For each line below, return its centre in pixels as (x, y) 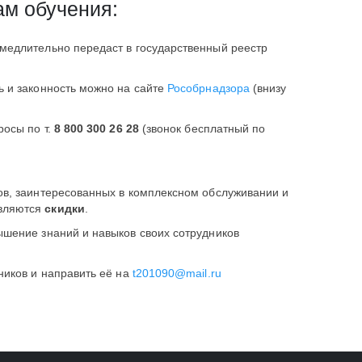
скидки (65, 208)
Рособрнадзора (208, 88)
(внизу (268, 88)
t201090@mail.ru (177, 273)
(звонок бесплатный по (202, 128)
